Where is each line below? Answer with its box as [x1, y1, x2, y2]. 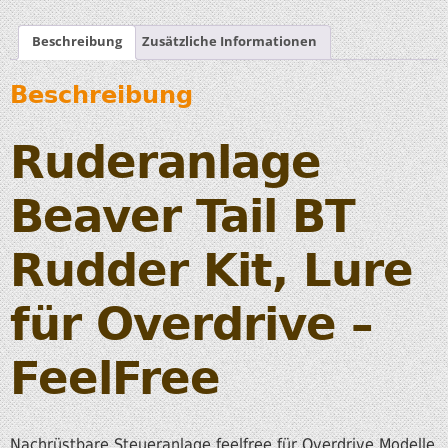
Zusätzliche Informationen [142, 33, 318, 51]
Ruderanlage [10, 135, 321, 189]
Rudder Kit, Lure [10, 243, 413, 297]
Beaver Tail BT [10, 189, 355, 243]
